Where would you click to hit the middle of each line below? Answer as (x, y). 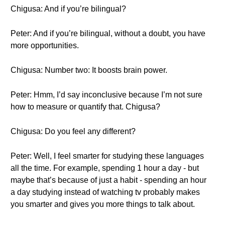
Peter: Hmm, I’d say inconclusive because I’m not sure (106, 95)
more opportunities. (45, 45)
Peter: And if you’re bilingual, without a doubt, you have (108, 33)
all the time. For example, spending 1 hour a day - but (105, 168)
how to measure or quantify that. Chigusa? (85, 107)
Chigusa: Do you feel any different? (73, 131)
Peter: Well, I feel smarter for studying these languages (107, 156)
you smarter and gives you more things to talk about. (103, 204)
